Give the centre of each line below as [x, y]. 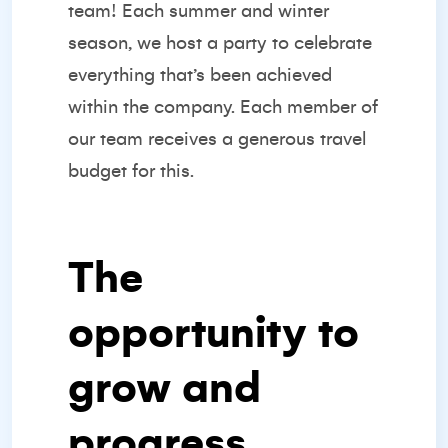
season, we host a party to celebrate [220, 43]
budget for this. [131, 171]
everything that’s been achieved [200, 75]
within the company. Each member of [223, 107]
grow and [164, 388]
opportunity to [213, 333]
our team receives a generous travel [217, 139]
